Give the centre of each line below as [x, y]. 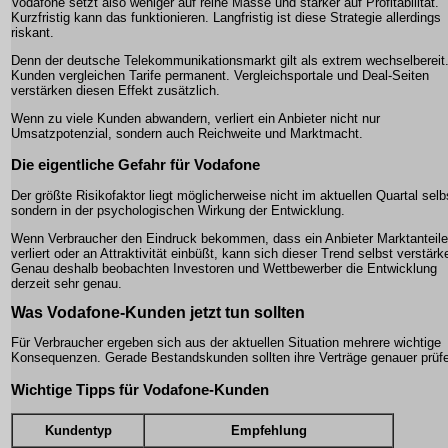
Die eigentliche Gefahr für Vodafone [135, 165]
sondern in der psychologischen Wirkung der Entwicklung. [178, 211]
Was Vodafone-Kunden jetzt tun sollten [158, 313]
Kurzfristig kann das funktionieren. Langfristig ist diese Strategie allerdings [226, 17]
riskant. [32, 32]
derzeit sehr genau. [66, 284]
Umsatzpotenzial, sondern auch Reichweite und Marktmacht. [187, 133]
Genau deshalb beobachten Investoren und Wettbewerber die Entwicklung [224, 269]
